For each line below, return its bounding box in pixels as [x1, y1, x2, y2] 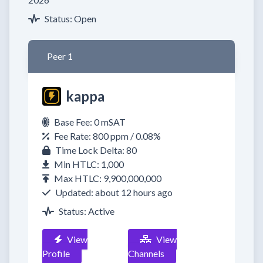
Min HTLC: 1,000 [54, 159, 124, 170]
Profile [42, 248, 70, 259]
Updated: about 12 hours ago [55, 187, 173, 198]
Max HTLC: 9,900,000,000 [54, 173, 161, 184]
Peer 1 [47, 50, 73, 62]
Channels [128, 248, 165, 259]
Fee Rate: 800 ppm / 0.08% [54, 130, 161, 141]
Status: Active [59, 205, 114, 217]
